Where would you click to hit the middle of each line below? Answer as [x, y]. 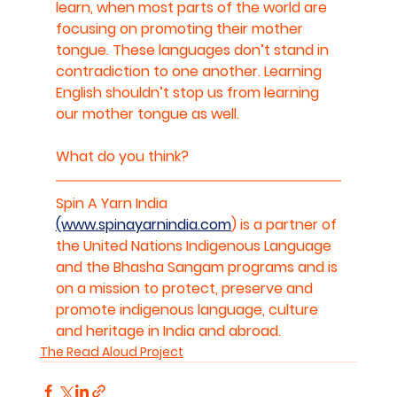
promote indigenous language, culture [188, 309]
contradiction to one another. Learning [190, 71]
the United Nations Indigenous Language [195, 245]
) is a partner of [285, 224]
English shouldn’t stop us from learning [189, 92]
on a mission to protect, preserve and [186, 288]
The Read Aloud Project [111, 351]
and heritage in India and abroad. [168, 331]
